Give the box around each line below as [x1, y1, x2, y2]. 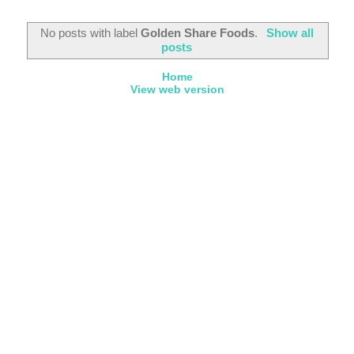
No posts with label [40, 25, 141, 40]
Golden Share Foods [141, 25, 255, 40]
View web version [130, 83, 224, 96]
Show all [265, 25, 314, 40]
